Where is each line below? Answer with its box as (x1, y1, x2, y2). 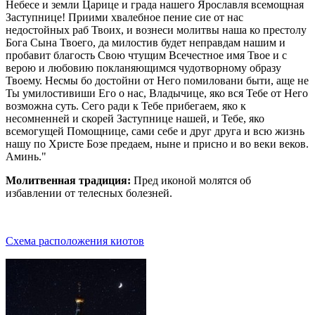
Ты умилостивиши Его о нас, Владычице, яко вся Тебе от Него (6, 87, 308, 100)
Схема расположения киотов (6, 235, 144, 247)
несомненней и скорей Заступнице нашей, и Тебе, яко (6, 112, 264, 125)
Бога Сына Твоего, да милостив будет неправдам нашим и (6, 37, 285, 49)
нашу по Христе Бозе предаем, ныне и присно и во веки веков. (6, 138, 309, 150)
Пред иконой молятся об (131, 174, 251, 187)
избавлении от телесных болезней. (6, 187, 172, 200)
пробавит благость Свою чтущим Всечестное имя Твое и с (6, 49, 287, 62)
